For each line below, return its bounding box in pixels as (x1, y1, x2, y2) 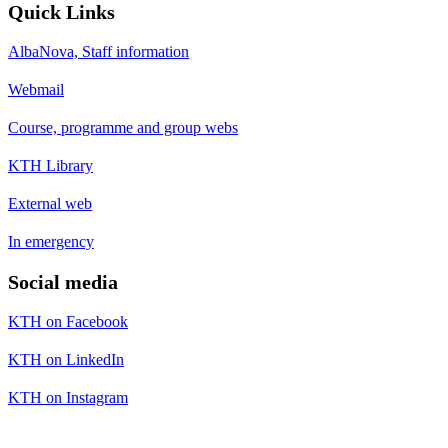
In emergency (8, 232, 94, 250)
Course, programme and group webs (8, 118, 238, 136)
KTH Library (8, 156, 93, 174)
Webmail (8, 80, 64, 98)
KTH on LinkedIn (8, 350, 124, 368)
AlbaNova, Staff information (8, 42, 189, 60)
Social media (8, 270, 118, 293)
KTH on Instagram (8, 388, 128, 406)
